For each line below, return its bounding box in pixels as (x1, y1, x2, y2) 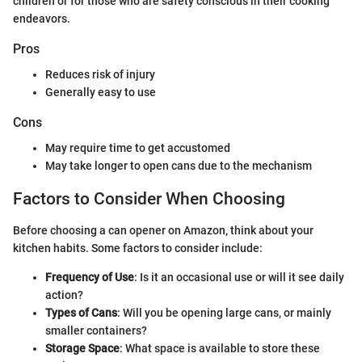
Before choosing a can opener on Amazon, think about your (13, 223, 314, 237)
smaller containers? (45, 323, 147, 337)
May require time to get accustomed (45, 141, 230, 154)
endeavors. (13, 11, 70, 25)
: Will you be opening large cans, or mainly (117, 305, 331, 319)
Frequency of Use (45, 270, 134, 284)
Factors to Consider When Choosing (13, 189, 285, 208)
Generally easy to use (45, 85, 156, 99)
